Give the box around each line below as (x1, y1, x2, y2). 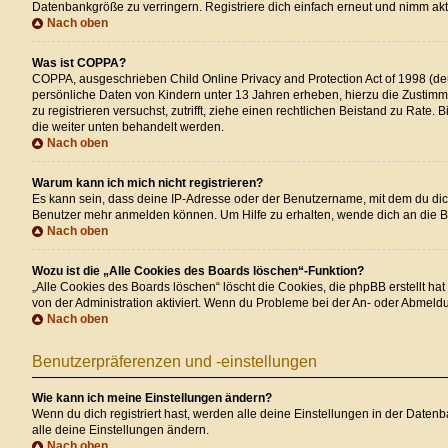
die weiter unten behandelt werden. (32, 120, 224, 135)
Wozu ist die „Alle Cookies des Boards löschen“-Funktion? (32, 264, 364, 279)
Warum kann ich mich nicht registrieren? (32, 176, 263, 191)
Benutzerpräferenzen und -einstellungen (32, 353, 317, 371)
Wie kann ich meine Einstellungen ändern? (32, 391, 272, 406)
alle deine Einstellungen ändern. (32, 423, 209, 438)
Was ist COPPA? (32, 56, 126, 71)
